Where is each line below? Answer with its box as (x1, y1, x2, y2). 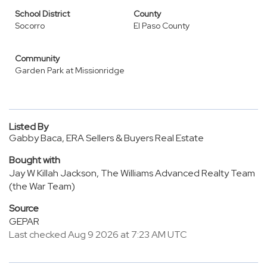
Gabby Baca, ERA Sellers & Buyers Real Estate (9, 132, 204, 144)
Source (9, 202, 39, 215)
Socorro (15, 20, 45, 31)
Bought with (9, 154, 60, 166)
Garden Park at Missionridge (15, 65, 125, 76)
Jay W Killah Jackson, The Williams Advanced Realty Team (9, 167, 255, 179)
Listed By (9, 120, 48, 133)
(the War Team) (9, 180, 75, 193)
